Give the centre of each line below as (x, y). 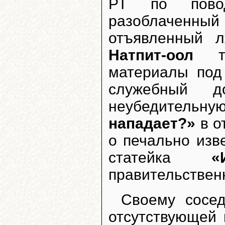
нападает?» (152, 123)
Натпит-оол (151, 55)
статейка (160, 157)
